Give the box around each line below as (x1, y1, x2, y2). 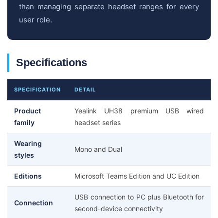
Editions (14, 172, 42, 180)
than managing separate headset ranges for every (19, 2, 199, 11)
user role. (19, 15, 52, 24)
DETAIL (74, 86, 96, 93)
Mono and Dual (74, 145, 122, 153)
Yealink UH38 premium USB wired (74, 107, 204, 115)
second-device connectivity (74, 204, 163, 213)
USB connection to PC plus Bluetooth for (74, 193, 204, 201)
